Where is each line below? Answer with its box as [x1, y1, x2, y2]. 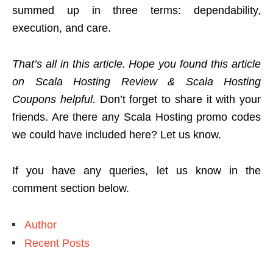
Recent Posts [24, 237, 90, 250]
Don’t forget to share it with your [95, 93, 261, 106]
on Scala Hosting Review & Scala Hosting [12, 76, 261, 88]
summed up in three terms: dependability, [12, 4, 261, 17]
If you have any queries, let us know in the [12, 165, 261, 177]
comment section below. [12, 182, 129, 195]
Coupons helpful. [12, 93, 96, 106]
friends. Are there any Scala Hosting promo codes [12, 111, 261, 124]
